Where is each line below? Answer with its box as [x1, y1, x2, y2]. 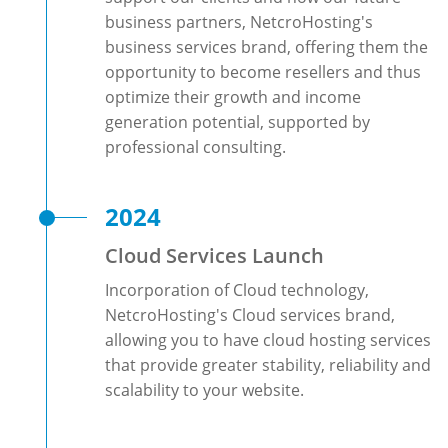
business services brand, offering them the [105, 36, 428, 58]
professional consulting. [105, 136, 286, 158]
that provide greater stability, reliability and [105, 354, 431, 376]
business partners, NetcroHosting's [105, 11, 373, 33]
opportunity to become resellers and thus [105, 61, 421, 83]
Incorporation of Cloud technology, [105, 279, 369, 301]
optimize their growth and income [105, 86, 361, 108]
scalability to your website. [105, 379, 304, 401]
